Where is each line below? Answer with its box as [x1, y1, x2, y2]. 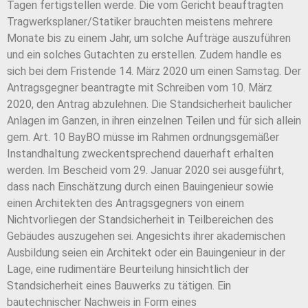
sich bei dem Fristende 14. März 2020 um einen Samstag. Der [7, 65, 301, 78]
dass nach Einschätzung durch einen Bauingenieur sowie [7, 180, 274, 194]
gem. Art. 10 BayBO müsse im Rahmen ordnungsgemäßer [7, 131, 279, 144]
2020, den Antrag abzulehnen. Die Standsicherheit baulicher [7, 98, 292, 111]
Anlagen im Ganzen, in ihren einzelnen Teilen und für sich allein [7, 114, 301, 128]
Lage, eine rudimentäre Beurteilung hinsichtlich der [7, 263, 249, 276]
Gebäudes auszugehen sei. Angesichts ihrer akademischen [7, 230, 285, 243]
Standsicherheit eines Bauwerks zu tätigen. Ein [7, 279, 231, 293]
